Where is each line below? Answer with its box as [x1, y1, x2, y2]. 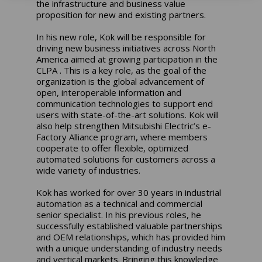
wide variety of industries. [36, 164, 141, 176]
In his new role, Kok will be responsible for [36, 30, 206, 43]
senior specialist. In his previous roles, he [36, 208, 202, 220]
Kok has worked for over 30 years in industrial [36, 186, 222, 198]
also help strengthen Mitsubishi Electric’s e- [36, 119, 212, 132]
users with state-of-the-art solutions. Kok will [36, 108, 219, 120]
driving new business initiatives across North [36, 42, 216, 54]
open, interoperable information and [36, 86, 182, 98]
